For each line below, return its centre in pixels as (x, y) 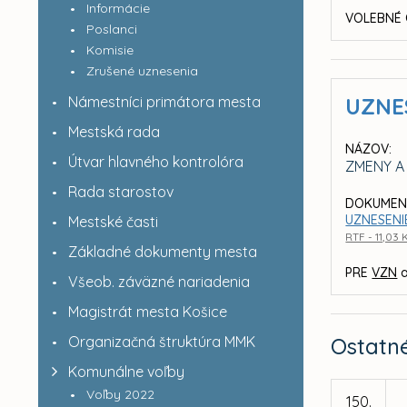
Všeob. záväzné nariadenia (159, 282)
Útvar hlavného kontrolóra (155, 162)
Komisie (109, 50)
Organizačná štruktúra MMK (161, 342)
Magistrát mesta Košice (147, 312)
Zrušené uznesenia (142, 71)
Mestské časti (113, 222)
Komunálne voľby (126, 372)
